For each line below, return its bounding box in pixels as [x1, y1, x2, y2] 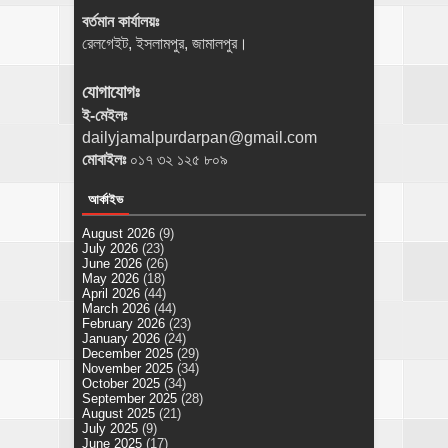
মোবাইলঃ [82, 151, 130, 169]
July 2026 [82, 241, 138, 257]
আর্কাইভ [88, 192, 123, 208]
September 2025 [82, 391, 177, 407]
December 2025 [82, 346, 173, 362]
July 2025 [82, 421, 138, 437]
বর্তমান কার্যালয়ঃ [82, 13, 159, 31]
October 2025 [82, 376, 160, 392]
